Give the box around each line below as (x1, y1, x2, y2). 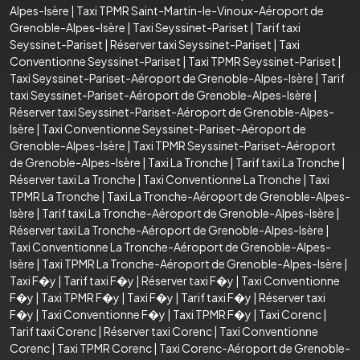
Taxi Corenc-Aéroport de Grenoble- (159, 340, 350, 355)
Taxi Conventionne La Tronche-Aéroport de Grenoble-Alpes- (10, 239, 331, 254)
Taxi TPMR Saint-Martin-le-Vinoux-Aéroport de (76, 2, 324, 18)
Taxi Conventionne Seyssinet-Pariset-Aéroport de (42, 121, 306, 136)
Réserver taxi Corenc (104, 323, 212, 338)
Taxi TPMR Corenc (57, 340, 152, 355)
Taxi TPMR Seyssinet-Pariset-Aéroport (133, 137, 336, 153)
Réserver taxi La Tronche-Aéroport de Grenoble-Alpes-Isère (10, 222, 324, 237)
